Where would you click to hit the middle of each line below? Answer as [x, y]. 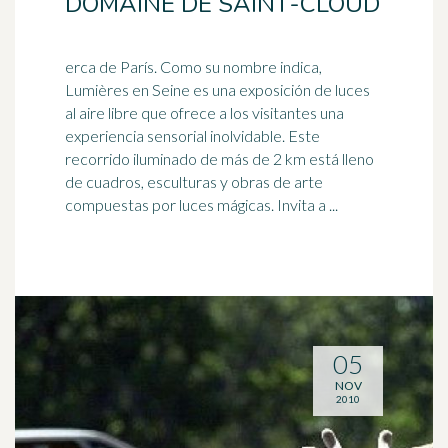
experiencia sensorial [137, 135]
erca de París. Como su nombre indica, [193, 66]
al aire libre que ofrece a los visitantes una [204, 112]
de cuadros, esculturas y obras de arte [194, 181]
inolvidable [246, 135]
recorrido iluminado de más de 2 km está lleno [219, 158]
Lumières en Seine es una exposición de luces [217, 89]
